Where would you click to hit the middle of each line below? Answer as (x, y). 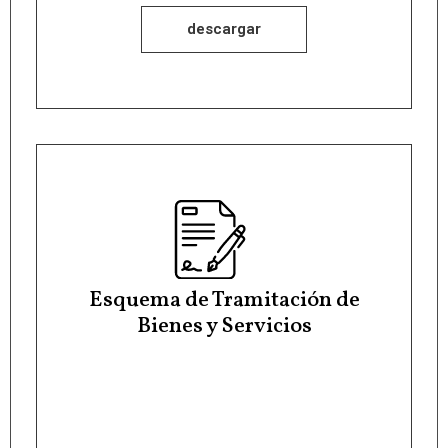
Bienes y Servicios (224, 326)
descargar (224, 29)
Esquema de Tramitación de (224, 300)
